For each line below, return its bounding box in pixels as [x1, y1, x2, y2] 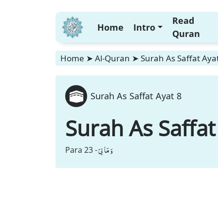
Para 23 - [65, 145, 97, 155]
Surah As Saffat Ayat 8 [91, 90, 182, 102]
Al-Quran [95, 53, 130, 64]
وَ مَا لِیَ [98, 143, 113, 157]
